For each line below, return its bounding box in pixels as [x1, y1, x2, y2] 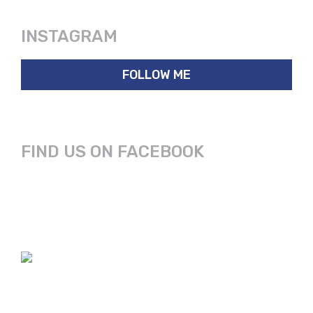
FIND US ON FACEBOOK [21, 142, 205, 162]
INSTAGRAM [21, 27, 118, 47]
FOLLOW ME [122, 67, 191, 83]
